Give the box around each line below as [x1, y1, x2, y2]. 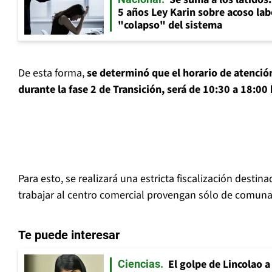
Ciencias [118, 257, 160, 271]
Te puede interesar [18, 228, 120, 243]
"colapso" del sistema [118, 18, 222, 33]
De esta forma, [18, 66, 87, 81]
